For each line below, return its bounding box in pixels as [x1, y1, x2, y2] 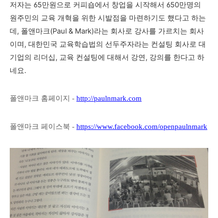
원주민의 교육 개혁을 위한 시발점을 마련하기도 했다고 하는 [10, 14, 206, 22]
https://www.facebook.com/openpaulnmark [76, 123, 207, 130]
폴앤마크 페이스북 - [10, 123, 76, 130]
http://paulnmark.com [76, 94, 142, 102]
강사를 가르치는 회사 [134, 27, 204, 36]
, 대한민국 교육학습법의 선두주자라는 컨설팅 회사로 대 [24, 40, 206, 49]
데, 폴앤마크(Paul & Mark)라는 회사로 [10, 27, 134, 36]
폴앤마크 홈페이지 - [10, 94, 76, 102]
